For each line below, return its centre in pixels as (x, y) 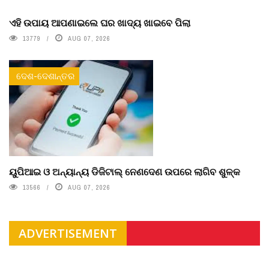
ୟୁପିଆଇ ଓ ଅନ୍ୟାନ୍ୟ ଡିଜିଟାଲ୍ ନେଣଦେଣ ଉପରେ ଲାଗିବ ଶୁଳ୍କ (125, 171)
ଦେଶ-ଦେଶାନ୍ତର (45, 76)
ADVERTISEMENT (68, 233)
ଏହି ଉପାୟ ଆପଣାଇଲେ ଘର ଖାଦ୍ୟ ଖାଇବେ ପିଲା (100, 22)
